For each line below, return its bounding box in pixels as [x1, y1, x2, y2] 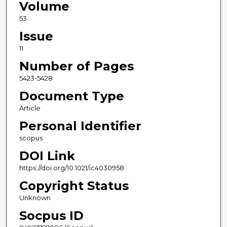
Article [19, 104, 41, 112]
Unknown [19, 194, 51, 202]
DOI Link [19, 148, 75, 164]
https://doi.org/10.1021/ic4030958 [19, 164, 124, 172]
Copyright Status [19, 178, 129, 194]
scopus [19, 134, 43, 142]
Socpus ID [19, 208, 84, 223]
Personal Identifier [19, 119, 141, 134]
